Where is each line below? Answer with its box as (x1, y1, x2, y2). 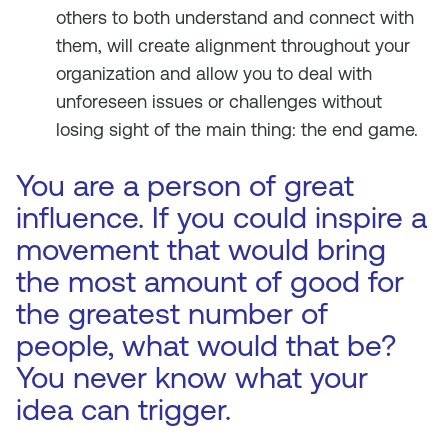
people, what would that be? (16, 328, 396, 363)
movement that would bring (16, 232, 386, 267)
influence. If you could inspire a (16, 200, 427, 235)
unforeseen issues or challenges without (56, 91, 382, 112)
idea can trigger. (16, 392, 231, 427)
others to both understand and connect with (56, 7, 414, 28)
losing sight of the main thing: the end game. (56, 119, 418, 140)
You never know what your (16, 360, 368, 395)
